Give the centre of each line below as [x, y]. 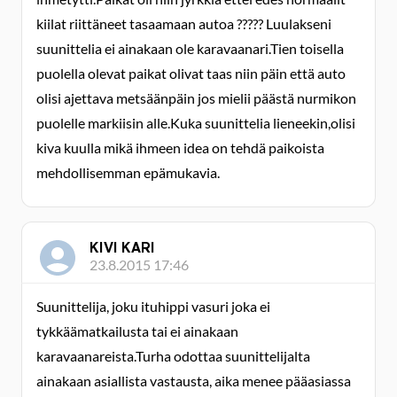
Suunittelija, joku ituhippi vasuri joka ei [153, 306]
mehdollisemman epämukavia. [128, 172]
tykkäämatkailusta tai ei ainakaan [137, 331]
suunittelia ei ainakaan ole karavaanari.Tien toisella [190, 48]
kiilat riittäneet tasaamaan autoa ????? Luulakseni [184, 23]
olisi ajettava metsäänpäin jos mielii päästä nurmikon [196, 98]
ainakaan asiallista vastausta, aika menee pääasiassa [194, 381]
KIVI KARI [122, 247]
